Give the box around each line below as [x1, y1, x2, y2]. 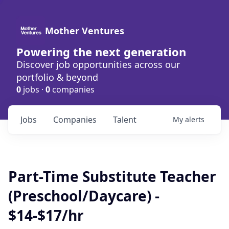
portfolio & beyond [16, 71, 98, 83]
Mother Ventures [45, 25, 124, 37]
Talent [113, 114, 136, 125]
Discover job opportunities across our [16, 58, 180, 71]
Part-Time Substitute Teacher [8, 167, 216, 186]
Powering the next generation [16, 44, 186, 59]
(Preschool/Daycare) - [8, 186, 159, 205]
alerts [185, 114, 204, 124]
